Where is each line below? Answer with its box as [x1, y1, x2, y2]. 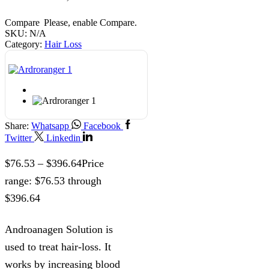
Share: [5, 121, 29, 131]
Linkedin [46, 133, 80, 144]
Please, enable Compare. [44, 17, 137, 28]
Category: [5, 39, 44, 50]
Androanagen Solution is [5, 223, 113, 235]
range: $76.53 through [5, 174, 101, 187]
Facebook [83, 121, 121, 131]
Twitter [5, 133, 32, 144]
